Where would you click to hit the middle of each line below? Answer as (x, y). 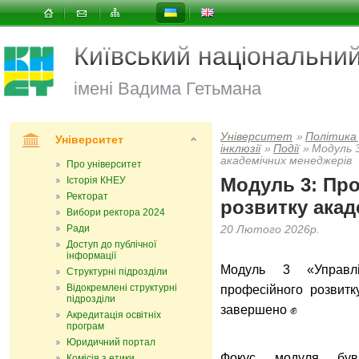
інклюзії (240, 149)
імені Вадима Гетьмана (167, 89)
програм (85, 326)
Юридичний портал (111, 342)
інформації (91, 256)
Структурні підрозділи (117, 272)
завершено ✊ (259, 310)
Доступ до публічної (111, 244)
